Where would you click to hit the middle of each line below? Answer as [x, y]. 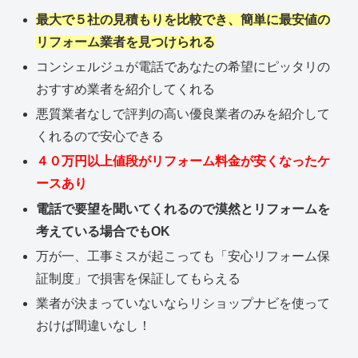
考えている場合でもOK [103, 231]
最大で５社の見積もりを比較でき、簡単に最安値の [183, 19]
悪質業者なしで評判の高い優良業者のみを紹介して [183, 114]
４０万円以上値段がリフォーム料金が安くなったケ [183, 161]
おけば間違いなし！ [94, 325]
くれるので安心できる [100, 137]
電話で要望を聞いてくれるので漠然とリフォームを [183, 209]
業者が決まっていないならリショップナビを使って [183, 303]
